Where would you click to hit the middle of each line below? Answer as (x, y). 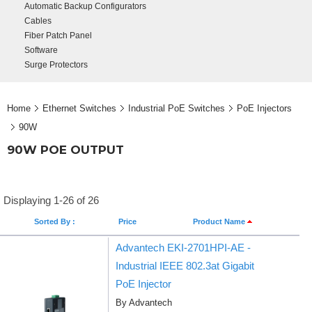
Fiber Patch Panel (58, 36)
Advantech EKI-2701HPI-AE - (183, 248)
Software (41, 50)
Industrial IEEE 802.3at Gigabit (185, 266)
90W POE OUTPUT (65, 150)
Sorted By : (54, 221)
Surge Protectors (56, 65)
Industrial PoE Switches (177, 108)
